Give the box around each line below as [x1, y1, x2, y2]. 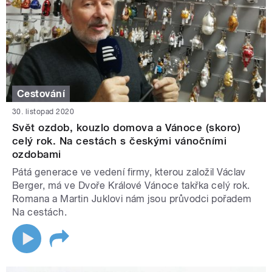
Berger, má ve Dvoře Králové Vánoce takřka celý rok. [12, 180, 250, 192]
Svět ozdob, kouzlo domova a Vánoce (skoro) [12, 121, 241, 134]
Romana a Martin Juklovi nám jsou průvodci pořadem [12, 193, 252, 205]
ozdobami [12, 148, 61, 161]
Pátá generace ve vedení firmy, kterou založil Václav [12, 166, 246, 178]
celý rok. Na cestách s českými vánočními [12, 135, 227, 148]
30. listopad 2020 [12, 107, 75, 117]
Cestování [17, 87, 66, 100]
